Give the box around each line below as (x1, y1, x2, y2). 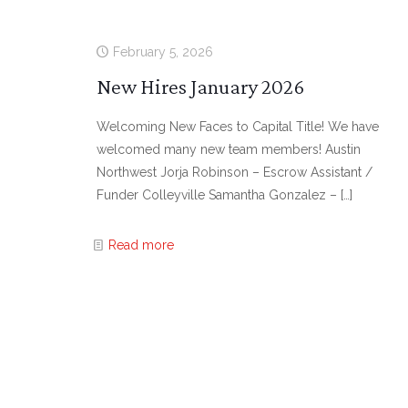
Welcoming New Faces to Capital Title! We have (96, 119, 379, 134)
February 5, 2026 (112, 45, 213, 59)
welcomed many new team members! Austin (96, 142, 361, 157)
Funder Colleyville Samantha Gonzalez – (96, 188, 337, 202)
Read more (107, 238, 174, 252)
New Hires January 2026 (96, 74, 304, 98)
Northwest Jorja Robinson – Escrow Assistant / (96, 165, 372, 179)
